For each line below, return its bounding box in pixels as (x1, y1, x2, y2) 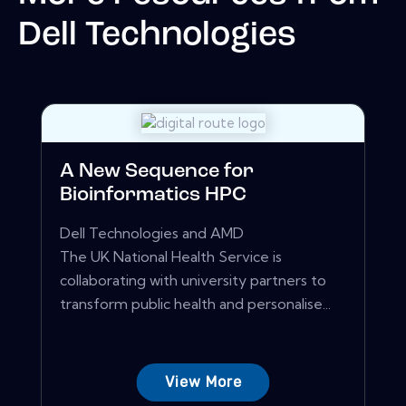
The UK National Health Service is (60, 247, 282, 266)
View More (164, 373, 242, 391)
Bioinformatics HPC (60, 185, 246, 207)
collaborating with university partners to (60, 271, 326, 290)
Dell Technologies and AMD (60, 224, 244, 243)
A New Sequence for (60, 161, 254, 183)
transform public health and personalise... (60, 295, 331, 314)
